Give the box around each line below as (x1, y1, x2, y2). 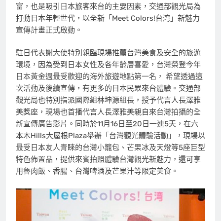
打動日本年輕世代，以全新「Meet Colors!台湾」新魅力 (16, 13, 200, 23)
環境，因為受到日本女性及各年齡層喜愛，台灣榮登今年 (16, 60, 201, 70)
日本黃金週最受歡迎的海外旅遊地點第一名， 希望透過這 (16, 72, 203, 81)
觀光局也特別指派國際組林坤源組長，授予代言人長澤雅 (16, 96, 201, 105)
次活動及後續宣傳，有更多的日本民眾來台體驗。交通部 (16, 84, 201, 93)
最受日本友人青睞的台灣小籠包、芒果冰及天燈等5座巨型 (16, 143, 205, 152)
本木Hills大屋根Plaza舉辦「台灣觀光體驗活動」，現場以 (16, 131, 205, 141)
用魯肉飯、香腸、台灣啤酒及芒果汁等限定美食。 (16, 167, 179, 176)
